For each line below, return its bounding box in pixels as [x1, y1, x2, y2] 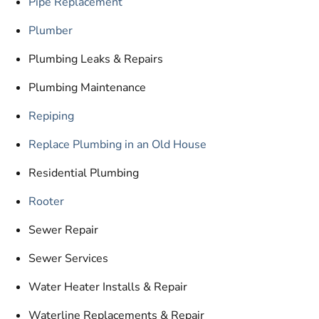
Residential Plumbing [28, 164, 139, 181]
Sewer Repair [28, 221, 98, 238]
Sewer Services [28, 250, 108, 266]
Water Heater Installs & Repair [28, 278, 187, 295]
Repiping [28, 108, 74, 124]
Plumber [28, 22, 73, 38]
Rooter [28, 193, 64, 209]
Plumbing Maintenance [28, 79, 146, 95]
